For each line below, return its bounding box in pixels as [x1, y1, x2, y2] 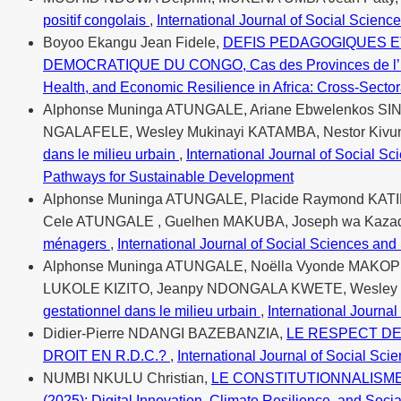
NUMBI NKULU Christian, [43, 370, 211, 386]
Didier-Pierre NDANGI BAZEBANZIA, [43, 325, 286, 341]
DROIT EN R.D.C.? [43, 347, 170, 363]
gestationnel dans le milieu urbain [43, 303, 260, 319]
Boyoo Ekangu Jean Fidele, [43, 34, 223, 50]
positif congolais [43, 12, 149, 28]
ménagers [43, 235, 110, 252]
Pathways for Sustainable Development [43, 168, 294, 184]
